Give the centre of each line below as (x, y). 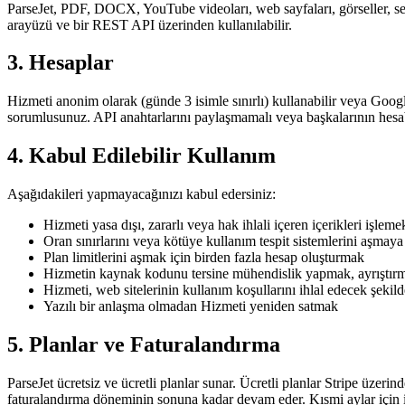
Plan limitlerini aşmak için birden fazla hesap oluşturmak (204, 258)
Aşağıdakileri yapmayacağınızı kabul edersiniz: (141, 194)
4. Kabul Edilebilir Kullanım (141, 156)
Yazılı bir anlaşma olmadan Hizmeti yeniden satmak (191, 306)
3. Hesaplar (61, 63)
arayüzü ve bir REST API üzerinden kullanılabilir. (150, 24)
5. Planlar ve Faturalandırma (144, 345)
